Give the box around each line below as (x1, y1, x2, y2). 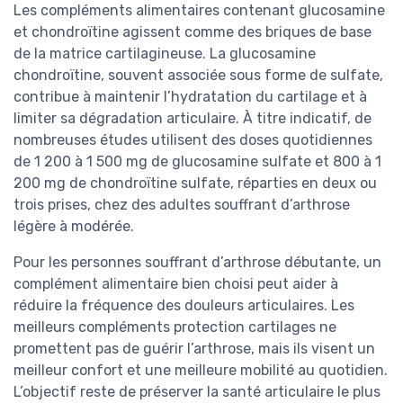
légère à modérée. (13, 218, 134, 236)
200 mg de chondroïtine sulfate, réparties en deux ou (13, 175, 377, 193)
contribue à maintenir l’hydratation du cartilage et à (13, 88, 367, 106)
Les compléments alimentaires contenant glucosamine (13, 2, 385, 20)
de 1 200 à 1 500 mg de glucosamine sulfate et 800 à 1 (13, 153, 381, 171)
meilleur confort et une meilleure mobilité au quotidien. (13, 362, 388, 380)
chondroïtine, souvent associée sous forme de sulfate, (13, 67, 383, 85)
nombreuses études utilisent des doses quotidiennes (13, 131, 372, 149)
